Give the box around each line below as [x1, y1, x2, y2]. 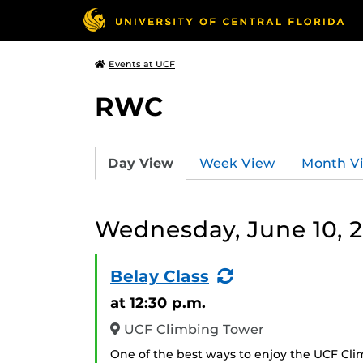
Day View [108, 155, 173, 171]
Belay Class [110, 267, 209, 286]
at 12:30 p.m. [110, 293, 206, 312]
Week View [199, 155, 275, 171]
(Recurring [233, 266, 325, 285]
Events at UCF [109, 58, 175, 70]
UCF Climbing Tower [120, 322, 264, 337]
